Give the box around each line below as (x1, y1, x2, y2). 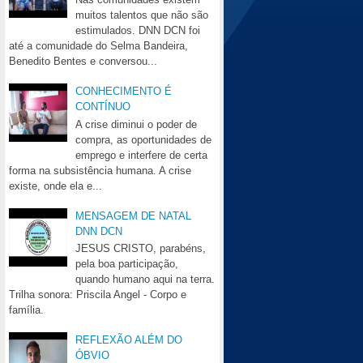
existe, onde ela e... (9, 179, 102, 192)
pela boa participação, (75, 258, 179, 271)
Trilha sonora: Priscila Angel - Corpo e (9, 288, 186, 301)
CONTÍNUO (75, 100, 131, 113)
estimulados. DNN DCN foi (75, 24, 201, 37)
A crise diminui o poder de (75, 117, 198, 130)
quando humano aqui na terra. (75, 273, 216, 286)
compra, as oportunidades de (75, 133, 212, 146)
